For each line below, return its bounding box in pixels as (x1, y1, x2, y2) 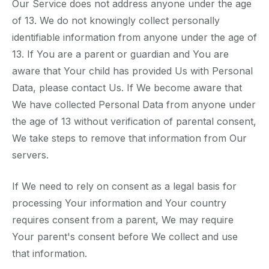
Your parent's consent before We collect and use (12, 231, 238, 243)
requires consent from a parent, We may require (12, 214, 234, 226)
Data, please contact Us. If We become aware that (12, 82, 242, 94)
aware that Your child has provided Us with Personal (12, 65, 253, 77)
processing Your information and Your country (12, 197, 226, 210)
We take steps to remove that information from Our (12, 132, 247, 145)
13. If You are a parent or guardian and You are (12, 48, 229, 61)
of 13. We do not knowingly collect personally (12, 14, 220, 27)
